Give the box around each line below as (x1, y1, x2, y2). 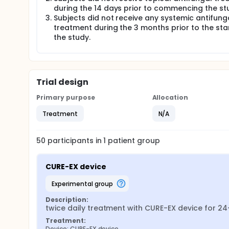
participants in (47, 135, 104, 146)
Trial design (36, 76, 88, 88)
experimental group (54, 179, 113, 188)
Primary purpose (36, 93, 95, 102)
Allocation (152, 93, 189, 102)
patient (106, 135, 135, 146)
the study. (54, 32, 90, 42)
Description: (45, 195, 88, 204)
